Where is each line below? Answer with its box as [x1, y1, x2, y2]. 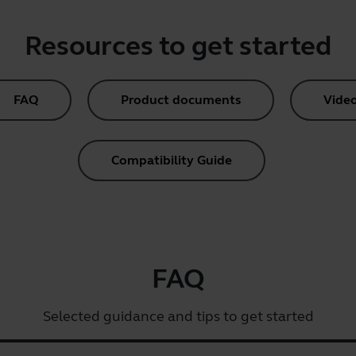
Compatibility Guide [111, 153, 232, 168]
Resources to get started [25, 29, 331, 63]
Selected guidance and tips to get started [42, 308, 314, 325]
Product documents [120, 92, 241, 107]
